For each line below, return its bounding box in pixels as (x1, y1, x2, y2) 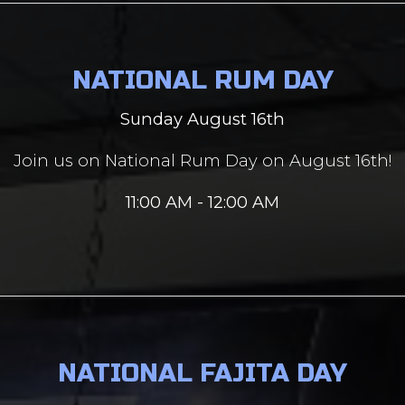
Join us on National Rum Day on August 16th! (14, 150, 391, 171)
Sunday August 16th (120, 108, 285, 129)
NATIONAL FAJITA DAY (58, 358, 347, 389)
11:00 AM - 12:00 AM (126, 192, 279, 212)
